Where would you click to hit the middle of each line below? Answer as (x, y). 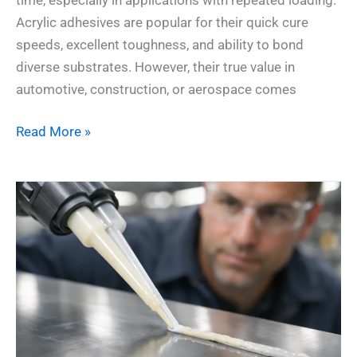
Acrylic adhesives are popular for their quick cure (162, 22)
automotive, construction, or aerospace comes (156, 89)
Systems (41, 326)
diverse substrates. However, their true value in (155, 67)
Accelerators (54, 214)
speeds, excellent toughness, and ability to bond (160, 44)
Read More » (53, 132)
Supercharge (53, 236)
